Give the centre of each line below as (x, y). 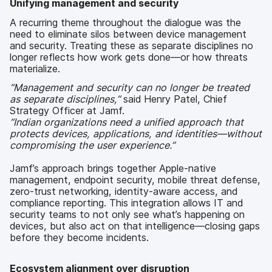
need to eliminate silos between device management (128, 34)
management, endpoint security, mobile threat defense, (135, 180)
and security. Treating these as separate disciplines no (131, 45)
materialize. (35, 68)
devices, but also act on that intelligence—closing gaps (135, 226)
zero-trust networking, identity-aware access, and (124, 192)
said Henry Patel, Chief (174, 99)
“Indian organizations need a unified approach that (127, 122)
